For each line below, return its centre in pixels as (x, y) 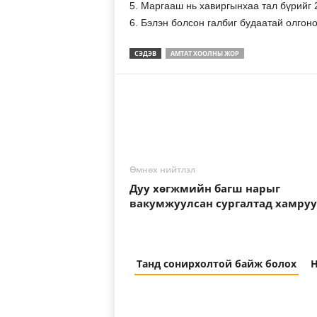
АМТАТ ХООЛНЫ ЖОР (204, 53)
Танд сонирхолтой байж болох (216, 264)
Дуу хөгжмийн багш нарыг (204, 188)
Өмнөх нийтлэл (162, 169)
